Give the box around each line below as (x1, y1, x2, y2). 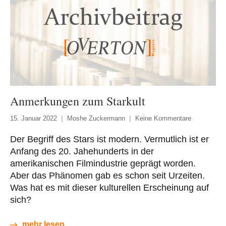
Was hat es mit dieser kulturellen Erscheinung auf (10, 183, 209, 193)
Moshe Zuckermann (67, 115, 125, 123)
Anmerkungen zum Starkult (10, 93, 145, 109)
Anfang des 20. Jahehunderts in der (10, 146, 154, 157)
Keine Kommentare (135, 115, 191, 123)
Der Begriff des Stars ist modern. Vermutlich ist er (10, 134, 209, 145)
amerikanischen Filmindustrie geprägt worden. (10, 158, 196, 169)
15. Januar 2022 (10, 115, 57, 123)
